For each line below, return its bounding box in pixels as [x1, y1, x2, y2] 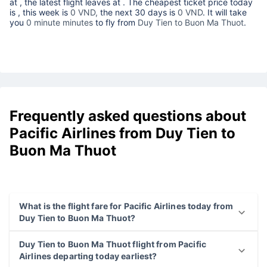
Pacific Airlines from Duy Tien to [10, 125, 235, 142]
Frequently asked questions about [10, 107, 246, 125]
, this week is [18, 7, 70, 18]
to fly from [93, 17, 135, 28]
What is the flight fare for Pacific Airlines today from [19, 201, 234, 212]
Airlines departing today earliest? [19, 251, 157, 262]
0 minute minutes [26, 17, 93, 28]
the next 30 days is [98, 7, 178, 18]
